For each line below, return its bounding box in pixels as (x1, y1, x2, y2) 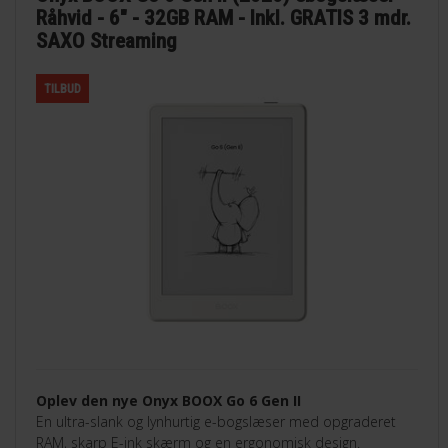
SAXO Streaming (36, 29, 178, 54)
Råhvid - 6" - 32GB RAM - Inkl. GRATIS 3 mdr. (36, 6, 412, 31)
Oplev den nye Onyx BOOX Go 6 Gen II (36, 391, 302, 411)
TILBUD (44, 82, 82, 97)
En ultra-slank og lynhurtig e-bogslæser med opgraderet (36, 412, 397, 432)
